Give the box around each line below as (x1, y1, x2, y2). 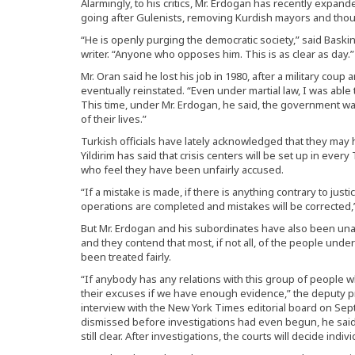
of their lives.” (81, 112, 147, 127)
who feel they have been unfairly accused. (81, 162, 284, 177)
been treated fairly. (81, 250, 171, 265)
